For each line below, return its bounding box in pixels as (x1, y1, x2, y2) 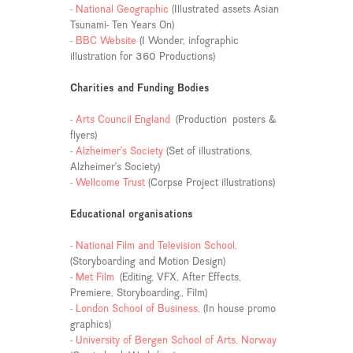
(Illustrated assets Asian (171, 2, 279, 15)
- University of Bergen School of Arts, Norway (69, 333, 277, 346)
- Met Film (69, 269, 120, 283)
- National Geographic (69, 2, 172, 15)
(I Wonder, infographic (139, 33, 239, 46)
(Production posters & (175, 112, 276, 125)
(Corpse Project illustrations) (147, 175, 275, 188)
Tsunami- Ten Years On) (69, 17, 174, 31)
